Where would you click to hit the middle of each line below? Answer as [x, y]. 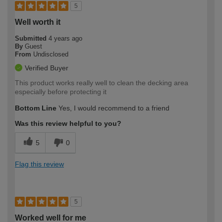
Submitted [32, 39]
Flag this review [39, 164]
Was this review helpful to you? [68, 124]
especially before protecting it [61, 92]
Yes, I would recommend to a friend [113, 108]
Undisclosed [51, 55]
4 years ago [65, 39]
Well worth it [38, 22]
